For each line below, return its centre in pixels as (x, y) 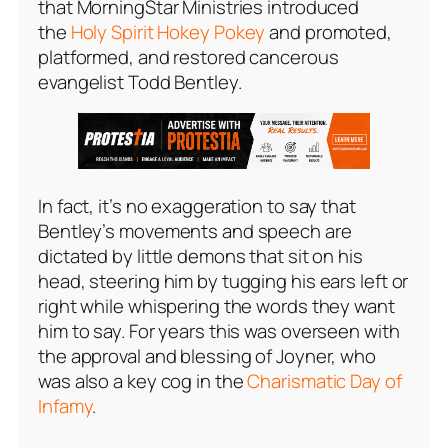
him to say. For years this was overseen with (219, 330)
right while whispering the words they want (216, 305)
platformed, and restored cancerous (188, 56)
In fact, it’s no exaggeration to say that (197, 205)
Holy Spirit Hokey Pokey (168, 31)
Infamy (65, 405)
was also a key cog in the (143, 380)
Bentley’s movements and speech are (195, 230)
